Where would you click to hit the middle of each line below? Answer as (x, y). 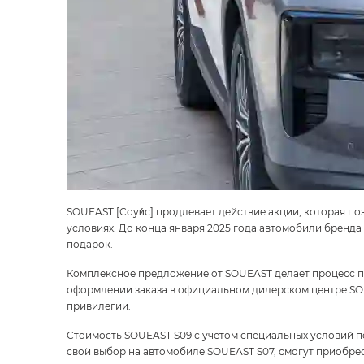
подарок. (90, 244)
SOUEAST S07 (240, 351)
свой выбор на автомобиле (137, 351)
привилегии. (99, 305)
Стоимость (95, 335)
